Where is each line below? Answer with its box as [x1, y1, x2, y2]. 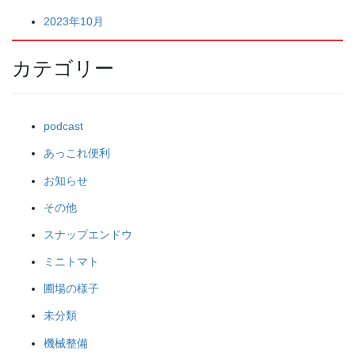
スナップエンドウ [44, 227, 132, 241]
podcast [44, 120, 83, 133]
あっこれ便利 [44, 147, 110, 160]
